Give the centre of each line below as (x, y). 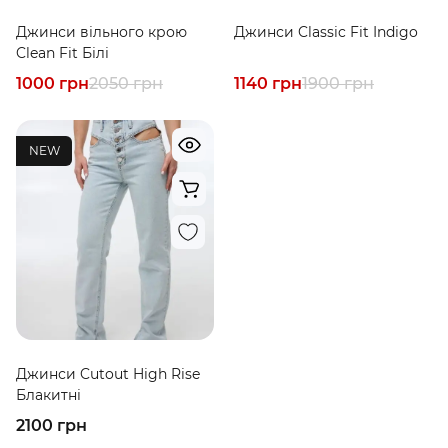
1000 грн (52, 83)
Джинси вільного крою (101, 32)
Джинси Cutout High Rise (108, 374)
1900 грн (338, 83)
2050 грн (126, 83)
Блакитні (48, 395)
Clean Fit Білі (62, 53)
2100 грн (51, 425)
